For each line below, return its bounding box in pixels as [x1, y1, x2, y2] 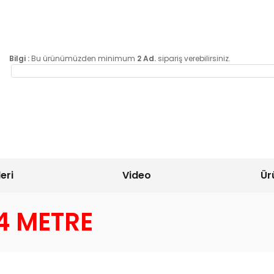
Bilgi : [9, 53, 29, 64]
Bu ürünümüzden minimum [29, 53, 137, 64]
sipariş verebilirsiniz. [156, 53, 231, 64]
